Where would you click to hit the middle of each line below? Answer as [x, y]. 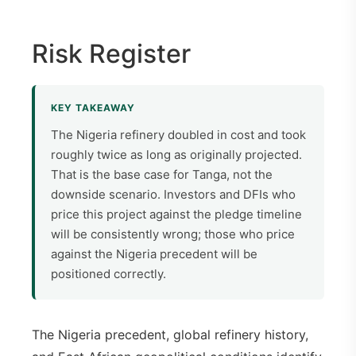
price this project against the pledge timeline [176, 215]
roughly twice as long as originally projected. [176, 155]
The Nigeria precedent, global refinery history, [170, 335]
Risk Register [111, 54]
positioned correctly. [108, 274]
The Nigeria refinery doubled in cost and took [178, 135]
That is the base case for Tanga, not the [162, 175]
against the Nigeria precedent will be [154, 254]
